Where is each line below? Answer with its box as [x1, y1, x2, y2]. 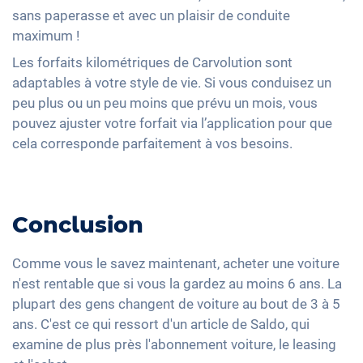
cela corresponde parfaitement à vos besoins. [12, 135, 293, 152]
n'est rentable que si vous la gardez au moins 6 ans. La [12, 275, 342, 292]
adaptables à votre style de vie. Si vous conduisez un [12, 74, 331, 91]
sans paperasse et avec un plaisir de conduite [12, 6, 290, 23]
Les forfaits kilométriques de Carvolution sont [12, 53, 293, 70]
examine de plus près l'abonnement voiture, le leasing [12, 335, 336, 352]
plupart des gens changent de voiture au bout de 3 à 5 [12, 295, 340, 312]
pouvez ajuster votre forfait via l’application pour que [12, 114, 332, 131]
